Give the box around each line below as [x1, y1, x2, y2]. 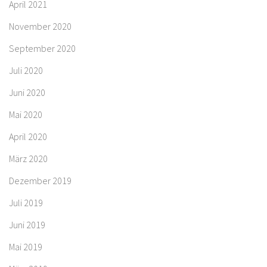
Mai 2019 [9, 241, 42, 253]
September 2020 [9, 42, 76, 55]
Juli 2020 [9, 64, 43, 77]
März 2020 [9, 153, 48, 165]
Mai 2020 [9, 108, 42, 121]
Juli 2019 [9, 197, 43, 209]
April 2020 [9, 131, 47, 143]
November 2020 [9, 20, 72, 33]
